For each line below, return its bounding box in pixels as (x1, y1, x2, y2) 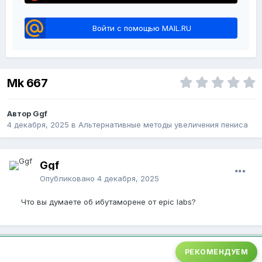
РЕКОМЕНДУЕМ (184, 247, 248, 257)
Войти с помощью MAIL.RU (92, 23, 191, 33)
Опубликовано (40, 174, 97, 184)
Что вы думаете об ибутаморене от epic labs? (21, 197, 196, 207)
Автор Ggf (7, 109, 47, 119)
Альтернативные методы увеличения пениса (78, 120, 248, 130)
